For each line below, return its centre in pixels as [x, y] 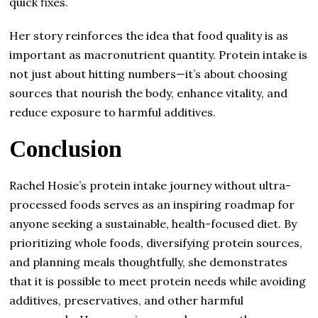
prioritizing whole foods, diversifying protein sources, [156, 242]
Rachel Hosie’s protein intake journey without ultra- [150, 185]
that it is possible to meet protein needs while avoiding [158, 281]
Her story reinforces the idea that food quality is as [149, 35]
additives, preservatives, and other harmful [127, 300]
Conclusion [66, 149]
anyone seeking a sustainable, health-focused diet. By [153, 223]
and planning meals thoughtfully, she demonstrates [149, 262]
